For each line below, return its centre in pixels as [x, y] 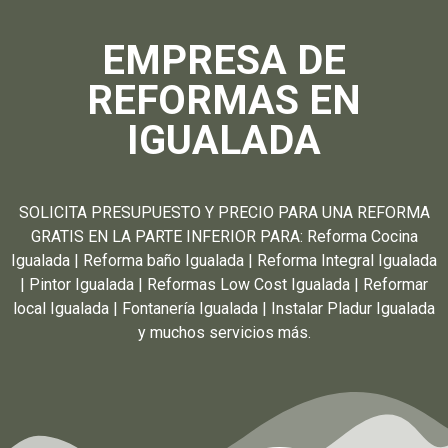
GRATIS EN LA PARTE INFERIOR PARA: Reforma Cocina [224, 236]
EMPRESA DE [224, 60]
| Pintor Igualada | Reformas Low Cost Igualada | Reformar [224, 284]
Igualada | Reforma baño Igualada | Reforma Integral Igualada [224, 260]
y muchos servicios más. [224, 332]
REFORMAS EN [224, 100]
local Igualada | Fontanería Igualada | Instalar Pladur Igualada [224, 308]
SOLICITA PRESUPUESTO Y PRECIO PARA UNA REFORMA [224, 212]
